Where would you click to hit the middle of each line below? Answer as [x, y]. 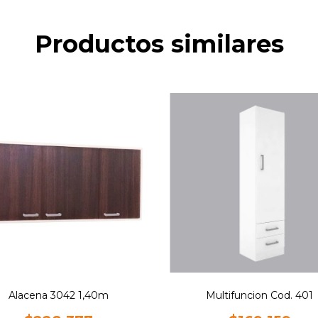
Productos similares [159, 44]
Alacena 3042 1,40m [59, 295]
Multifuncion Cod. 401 [259, 295]
